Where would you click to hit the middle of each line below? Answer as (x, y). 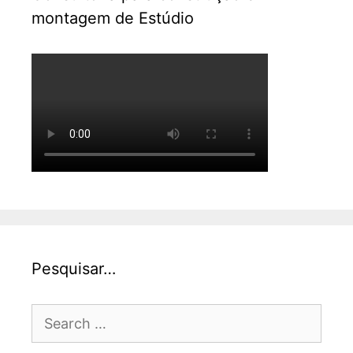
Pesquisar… (74, 269)
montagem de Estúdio (113, 19)
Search (53, 315)
